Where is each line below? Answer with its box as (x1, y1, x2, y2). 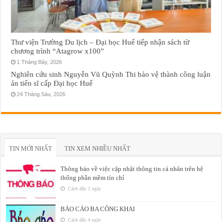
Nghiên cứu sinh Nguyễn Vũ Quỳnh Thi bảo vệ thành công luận (11, 70, 211, 79)
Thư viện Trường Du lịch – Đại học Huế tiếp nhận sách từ (11, 38, 190, 47)
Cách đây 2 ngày (66, 186, 102, 192)
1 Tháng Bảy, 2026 (17, 59, 62, 65)
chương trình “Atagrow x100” (11, 47, 105, 55)
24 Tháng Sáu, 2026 (17, 91, 66, 98)
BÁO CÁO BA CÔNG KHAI (60, 205, 135, 213)
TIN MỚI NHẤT (9, 145, 53, 153)
